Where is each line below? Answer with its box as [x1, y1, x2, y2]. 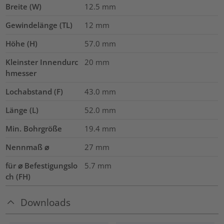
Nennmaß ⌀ [5, 141, 49, 152]
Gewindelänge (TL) [5, 19, 73, 30]
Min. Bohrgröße [5, 123, 62, 133]
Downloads [20, 195, 71, 208]
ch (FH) [5, 171, 31, 181]
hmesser [5, 67, 37, 78]
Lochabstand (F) [5, 86, 63, 96]
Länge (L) [5, 104, 39, 115]
